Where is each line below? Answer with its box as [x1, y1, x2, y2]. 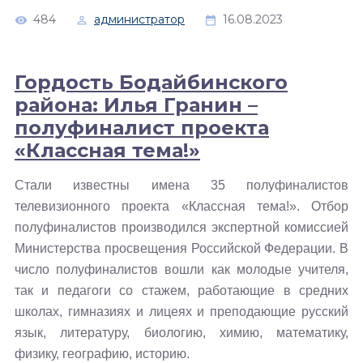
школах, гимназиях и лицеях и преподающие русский [15, 305, 348, 318]
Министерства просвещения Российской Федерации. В [15, 241, 348, 255]
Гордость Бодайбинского [15, 70, 288, 94]
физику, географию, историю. [15, 347, 190, 361]
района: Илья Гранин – [15, 93, 258, 117]
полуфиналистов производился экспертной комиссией [15, 220, 348, 234]
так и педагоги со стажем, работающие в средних [15, 284, 348, 297]
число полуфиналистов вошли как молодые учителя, [15, 263, 348, 276]
